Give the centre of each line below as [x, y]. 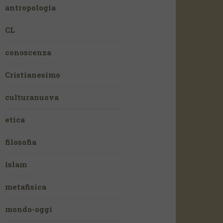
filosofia [21, 142]
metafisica [26, 187]
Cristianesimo [33, 75]
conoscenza [28, 52]
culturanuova [32, 97]
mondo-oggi [29, 209]
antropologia [31, 7]
